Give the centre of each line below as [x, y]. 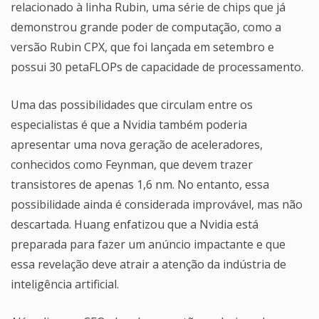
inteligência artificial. [65, 284]
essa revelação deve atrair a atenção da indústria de [148, 264]
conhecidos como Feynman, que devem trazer [132, 164]
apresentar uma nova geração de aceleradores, [137, 144]
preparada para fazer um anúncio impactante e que [148, 244]
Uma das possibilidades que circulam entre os [132, 104]
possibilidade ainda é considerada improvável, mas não [157, 204]
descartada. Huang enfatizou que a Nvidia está [135, 224]
